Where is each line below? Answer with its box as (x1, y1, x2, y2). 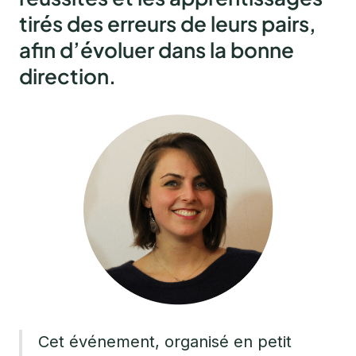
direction (19, 63, 109, 90)
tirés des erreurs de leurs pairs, (19, 10, 316, 37)
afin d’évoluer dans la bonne (19, 37, 294, 64)
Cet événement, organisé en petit (38, 332, 292, 352)
